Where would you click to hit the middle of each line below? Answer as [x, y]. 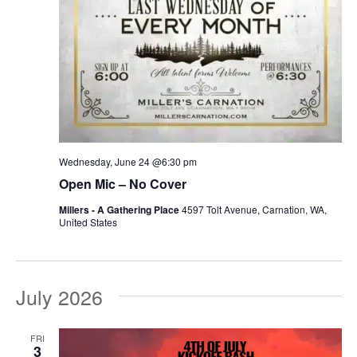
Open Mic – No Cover [122, 183]
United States [88, 222]
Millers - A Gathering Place [120, 209]
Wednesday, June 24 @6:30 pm [127, 161]
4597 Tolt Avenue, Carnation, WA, [254, 209]
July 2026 [59, 296]
